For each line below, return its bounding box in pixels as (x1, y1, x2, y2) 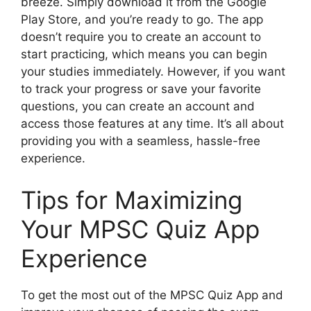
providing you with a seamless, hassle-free (21, 134, 260, 148)
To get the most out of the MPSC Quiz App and (21, 287, 283, 302)
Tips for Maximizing (21, 185, 242, 215)
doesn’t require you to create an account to (21, 30, 261, 44)
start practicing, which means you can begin (21, 47, 267, 61)
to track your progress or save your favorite (21, 82, 261, 96)
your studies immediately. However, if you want (21, 65, 285, 78)
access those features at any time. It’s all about (21, 117, 284, 131)
